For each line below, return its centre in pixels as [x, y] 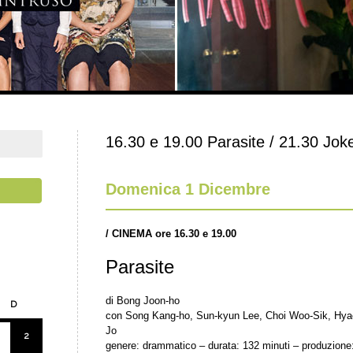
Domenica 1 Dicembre [188, 189]
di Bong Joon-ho [143, 301]
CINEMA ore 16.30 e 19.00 [174, 234]
